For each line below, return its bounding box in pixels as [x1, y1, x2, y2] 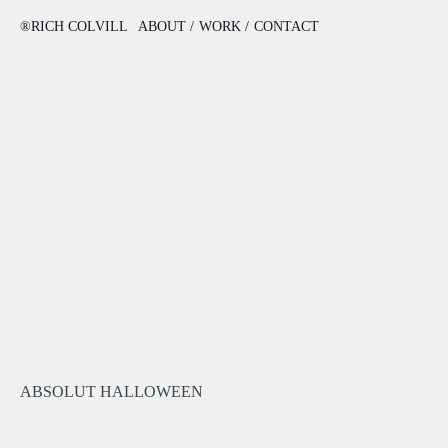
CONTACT [254, 19, 319, 34]
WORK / [199, 19, 249, 34]
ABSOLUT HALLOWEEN [20, 383, 203, 400]
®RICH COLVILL [20, 19, 128, 34]
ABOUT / [138, 19, 194, 34]
